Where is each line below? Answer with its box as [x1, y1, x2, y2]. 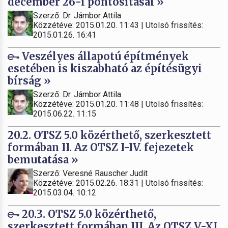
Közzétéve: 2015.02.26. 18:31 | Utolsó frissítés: [33, 178, 203, 188]
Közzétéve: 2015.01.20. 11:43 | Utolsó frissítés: [33, 20, 203, 30]
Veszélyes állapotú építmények [19, 49, 189, 63]
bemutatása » [8, 153, 78, 166]
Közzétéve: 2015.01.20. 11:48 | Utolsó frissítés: [33, 99, 203, 109]
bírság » [8, 74, 51, 87]
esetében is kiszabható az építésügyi [8, 62, 202, 75]
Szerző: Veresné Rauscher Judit [33, 168, 148, 178]
